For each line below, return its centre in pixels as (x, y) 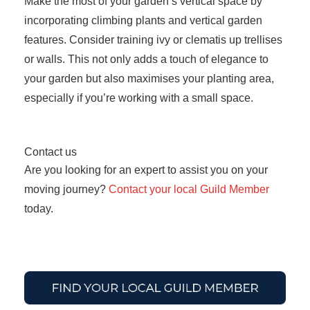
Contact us (52, 152)
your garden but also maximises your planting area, (149, 78)
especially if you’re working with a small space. (142, 98)
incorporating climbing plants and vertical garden (143, 20)
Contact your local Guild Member (189, 189)
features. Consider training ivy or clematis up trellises (153, 39)
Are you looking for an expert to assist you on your (146, 170)
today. (39, 208)
